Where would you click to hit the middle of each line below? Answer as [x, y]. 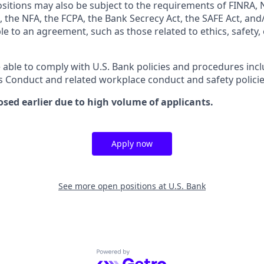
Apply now [132, 143]
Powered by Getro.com [148, 255]
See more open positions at [113, 186]
